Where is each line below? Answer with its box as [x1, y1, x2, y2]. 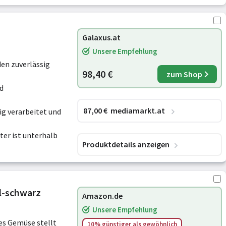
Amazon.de [82, 191, 123, 201]
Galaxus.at [82, 32, 121, 42]
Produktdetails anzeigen [82, 139, 169, 149]
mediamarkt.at [110, 105, 165, 116]
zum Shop [166, 69, 202, 79]
